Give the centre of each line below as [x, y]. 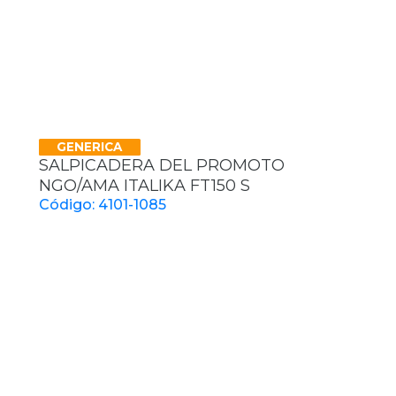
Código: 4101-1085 [103, 205]
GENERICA [90, 146]
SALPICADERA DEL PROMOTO [162, 166]
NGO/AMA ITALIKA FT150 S [145, 186]
